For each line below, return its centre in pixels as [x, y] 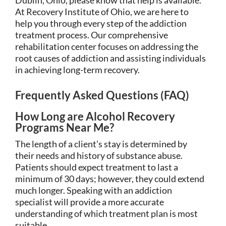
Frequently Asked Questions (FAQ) [102, 95]
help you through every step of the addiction [101, 23]
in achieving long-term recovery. [77, 69]
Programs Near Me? [65, 127]
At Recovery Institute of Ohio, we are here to [102, 11]
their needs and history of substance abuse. [99, 155]
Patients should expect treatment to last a [97, 167]
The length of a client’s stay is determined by [101, 144]
